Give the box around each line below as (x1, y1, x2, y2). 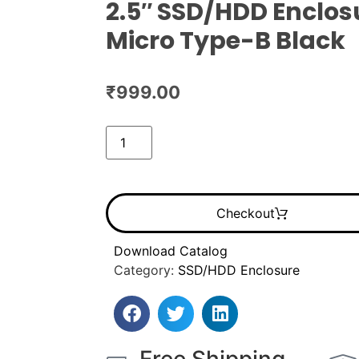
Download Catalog (114, 243, 228, 259)
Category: (114, 262, 178, 278)
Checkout (216, 205, 275, 221)
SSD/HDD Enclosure (178, 262, 300, 278)
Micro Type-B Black (106, 24, 345, 58)
